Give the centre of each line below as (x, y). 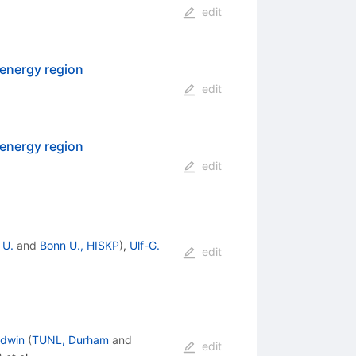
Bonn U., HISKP (79, 246)
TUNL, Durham (70, 340)
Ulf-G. (144, 246)
